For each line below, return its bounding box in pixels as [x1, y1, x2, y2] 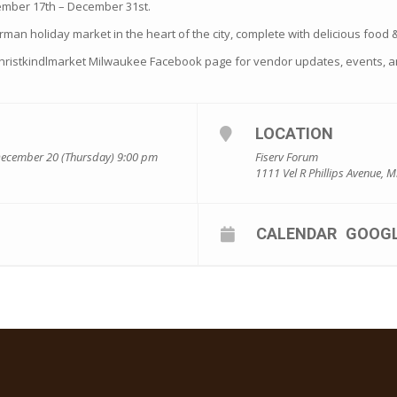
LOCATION [255, 124, 333, 144]
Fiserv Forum [255, 149, 318, 166]
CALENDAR [256, 224, 337, 244]
